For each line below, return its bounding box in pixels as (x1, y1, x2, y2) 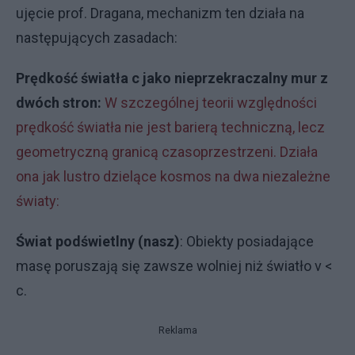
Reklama (158, 325, 197, 337)
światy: (16, 193, 59, 210)
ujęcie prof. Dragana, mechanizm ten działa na (16, 5, 304, 22)
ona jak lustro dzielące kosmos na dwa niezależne (16, 168, 330, 185)
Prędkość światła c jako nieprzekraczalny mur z (16, 70, 328, 87)
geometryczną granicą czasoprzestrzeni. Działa (16, 143, 318, 161)
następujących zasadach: (16, 29, 177, 47)
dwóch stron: (16, 94, 101, 112)
